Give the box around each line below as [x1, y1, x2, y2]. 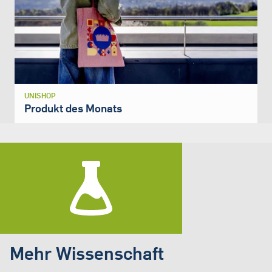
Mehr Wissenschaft [10, 242, 164, 265]
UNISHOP [24, 91, 56, 101]
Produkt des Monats [24, 101, 122, 116]
